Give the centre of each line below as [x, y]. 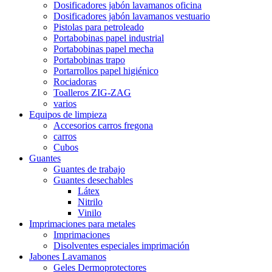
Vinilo [90, 212]
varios [65, 103]
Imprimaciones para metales [82, 223]
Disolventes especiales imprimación [121, 245]
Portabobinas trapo [89, 59]
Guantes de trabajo [89, 169]
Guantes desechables [93, 180]
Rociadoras [75, 81]
